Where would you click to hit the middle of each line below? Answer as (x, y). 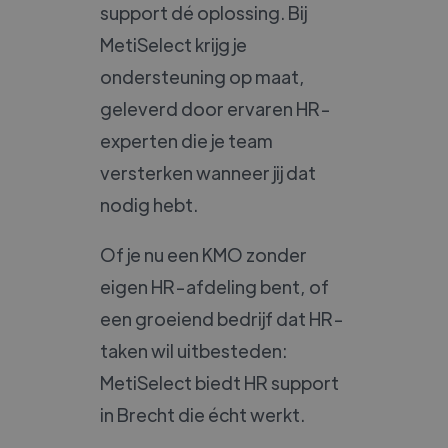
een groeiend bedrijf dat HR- (222, 318)
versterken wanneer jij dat (208, 172)
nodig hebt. (149, 204)
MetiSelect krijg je (173, 44)
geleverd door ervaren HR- (215, 108)
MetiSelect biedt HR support (219, 382)
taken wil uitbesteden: (193, 350)
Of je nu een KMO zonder (203, 254)
